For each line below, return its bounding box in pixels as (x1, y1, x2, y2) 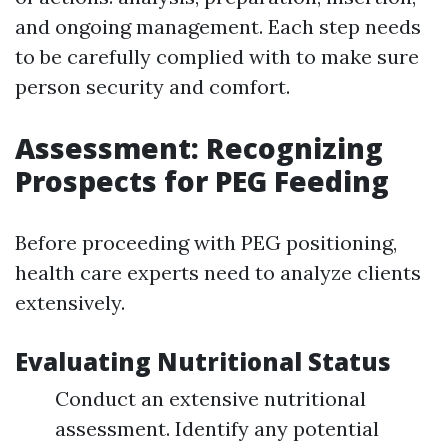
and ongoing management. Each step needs (15, 14, 421, 40)
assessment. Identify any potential (55, 416, 379, 442)
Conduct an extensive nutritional (55, 386, 366, 412)
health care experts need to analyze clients (15, 260, 421, 286)
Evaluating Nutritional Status (15, 345, 391, 379)
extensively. (15, 290, 125, 316)
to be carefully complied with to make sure (15, 44, 419, 70)
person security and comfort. (15, 74, 290, 100)
